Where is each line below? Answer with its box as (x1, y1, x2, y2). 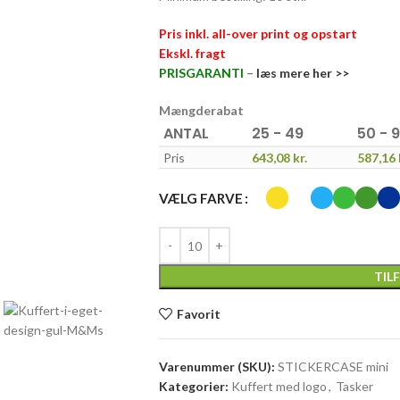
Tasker (335, 379, 373, 394)
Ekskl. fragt (158, 46, 226, 61)
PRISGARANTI (158, 65, 244, 80)
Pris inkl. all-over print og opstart (158, 26, 357, 41)
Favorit (176, 305, 221, 321)
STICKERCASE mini (277, 359, 388, 374)
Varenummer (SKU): (158, 359, 278, 374)
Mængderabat (158, 103, 244, 118)
